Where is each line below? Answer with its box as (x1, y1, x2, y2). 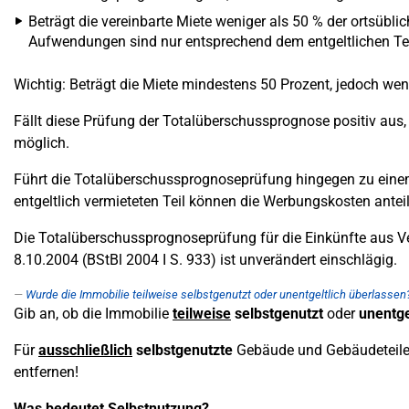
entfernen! (14, 363, 79, 381)
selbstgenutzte (132, 341, 233, 359)
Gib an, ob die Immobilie (14, 305, 173, 322)
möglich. (14, 134, 69, 152)
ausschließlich (38, 341, 132, 359)
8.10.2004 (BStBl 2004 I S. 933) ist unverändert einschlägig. (14, 251, 397, 268)
